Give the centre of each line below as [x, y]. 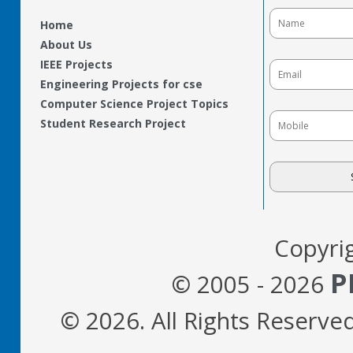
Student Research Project [113, 123]
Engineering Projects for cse [121, 84]
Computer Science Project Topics [134, 104]
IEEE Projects [76, 64]
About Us [66, 45]
